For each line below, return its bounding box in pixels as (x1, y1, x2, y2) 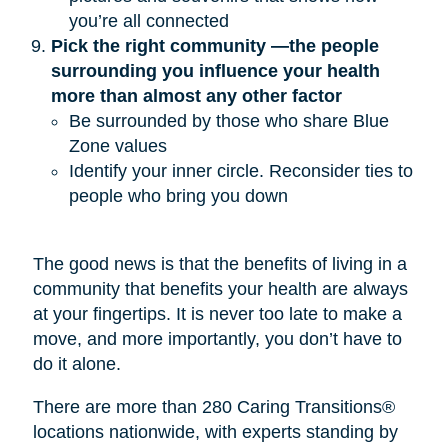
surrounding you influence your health (50, 60, 380, 81)
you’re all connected (68, 10, 229, 31)
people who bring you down (68, 185, 288, 206)
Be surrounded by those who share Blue (68, 110, 389, 131)
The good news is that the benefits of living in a (32, 253, 407, 274)
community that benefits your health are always (32, 278, 408, 299)
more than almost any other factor (50, 85, 342, 106)
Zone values (68, 135, 167, 156)
